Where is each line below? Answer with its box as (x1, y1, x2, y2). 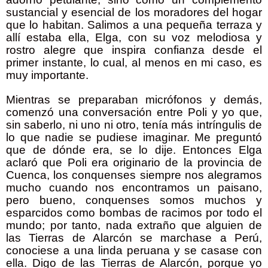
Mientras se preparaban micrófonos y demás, (6, 93, 262, 106)
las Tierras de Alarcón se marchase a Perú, (6, 232, 262, 245)
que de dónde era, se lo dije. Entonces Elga (6, 144, 262, 157)
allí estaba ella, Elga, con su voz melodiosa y (6, 31, 262, 44)
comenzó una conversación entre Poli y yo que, (6, 106, 262, 119)
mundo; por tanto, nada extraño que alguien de (6, 219, 262, 232)
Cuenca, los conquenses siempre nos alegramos (6, 169, 262, 182)
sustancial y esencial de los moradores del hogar (6, 6, 262, 19)
